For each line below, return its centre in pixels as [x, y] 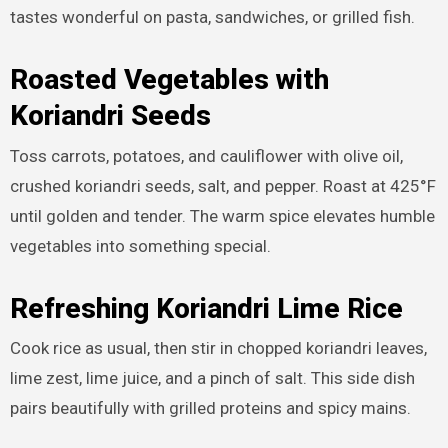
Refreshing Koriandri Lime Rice [206, 308]
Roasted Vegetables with [169, 80]
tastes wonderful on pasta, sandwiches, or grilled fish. [212, 17]
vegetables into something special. [140, 245]
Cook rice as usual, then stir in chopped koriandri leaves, [218, 347]
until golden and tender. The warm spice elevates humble [222, 215]
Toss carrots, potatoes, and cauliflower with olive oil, [206, 155]
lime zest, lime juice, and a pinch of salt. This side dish [212, 377]
